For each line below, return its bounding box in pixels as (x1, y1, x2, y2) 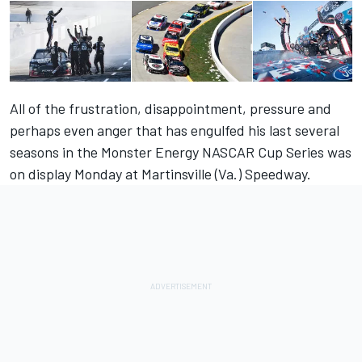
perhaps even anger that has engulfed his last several (10, 121, 339, 140)
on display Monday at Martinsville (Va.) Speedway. (10, 165, 311, 183)
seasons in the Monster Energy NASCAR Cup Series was (10, 143, 351, 162)
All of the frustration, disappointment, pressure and (10, 99, 331, 118)
